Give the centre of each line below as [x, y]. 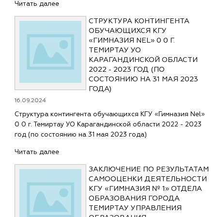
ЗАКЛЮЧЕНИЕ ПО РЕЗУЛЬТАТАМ [149, 169]
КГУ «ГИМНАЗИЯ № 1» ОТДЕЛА [145, 189]
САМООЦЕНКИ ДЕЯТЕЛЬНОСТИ [148, 179]
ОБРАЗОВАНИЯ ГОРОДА [134, 198]
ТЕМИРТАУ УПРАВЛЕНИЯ [135, 208]
